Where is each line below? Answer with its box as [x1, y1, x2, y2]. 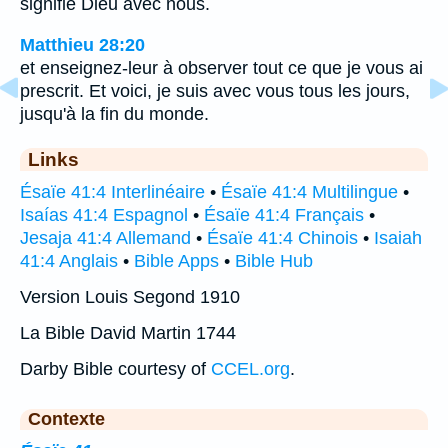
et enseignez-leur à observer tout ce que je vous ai [20, 58, 423, 79]
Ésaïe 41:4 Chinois [207, 228, 358, 249]
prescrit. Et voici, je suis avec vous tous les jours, [20, 81, 410, 102]
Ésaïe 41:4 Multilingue [221, 182, 398, 203]
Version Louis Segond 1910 [20, 287, 240, 308]
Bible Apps [134, 251, 219, 272]
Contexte [28, 409, 105, 430]
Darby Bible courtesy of [20, 359, 211, 380]
